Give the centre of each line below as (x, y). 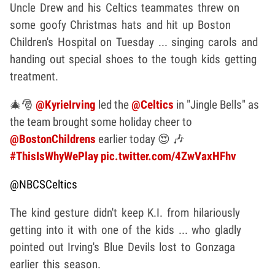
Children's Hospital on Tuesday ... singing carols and (134, 42)
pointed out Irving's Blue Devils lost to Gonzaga (122, 247)
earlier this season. (56, 264)
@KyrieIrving (66, 104)
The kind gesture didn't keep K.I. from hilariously (125, 212)
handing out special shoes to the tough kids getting (133, 59)
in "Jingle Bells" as (216, 104)
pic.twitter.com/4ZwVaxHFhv (168, 156)
